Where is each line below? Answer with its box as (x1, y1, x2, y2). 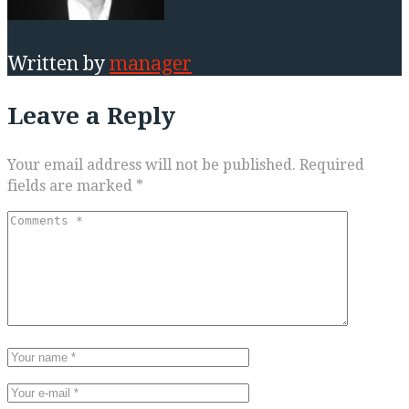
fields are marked (7, 177, 136, 195)
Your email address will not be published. (7, 156, 296, 174)
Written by (7, 52, 110, 76)
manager (110, 52, 192, 76)
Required (299, 156, 364, 174)
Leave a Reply (7, 102, 175, 131)
